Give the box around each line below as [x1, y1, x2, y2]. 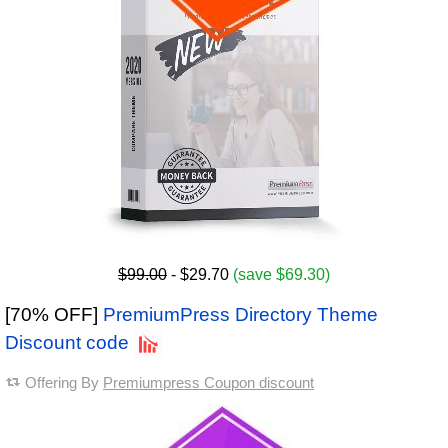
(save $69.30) [233, 266, 330, 284]
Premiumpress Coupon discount [103, 374, 314, 392]
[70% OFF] [5, 304, 103, 326]
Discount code [5, 332, 129, 354]
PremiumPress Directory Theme [103, 304, 378, 326]
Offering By [25, 374, 103, 392]
